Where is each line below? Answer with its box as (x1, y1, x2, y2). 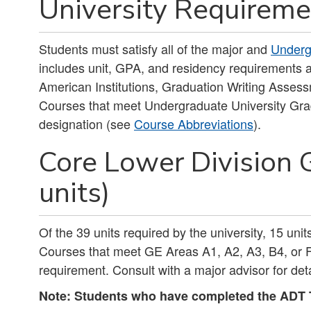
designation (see (39, 115, 134, 133)
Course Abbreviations (134, 115, 253, 133)
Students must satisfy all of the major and (39, 40, 271, 58)
